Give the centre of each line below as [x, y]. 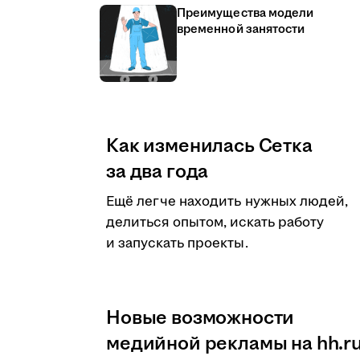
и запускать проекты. [177, 243]
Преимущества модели [245, 13]
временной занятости [241, 29]
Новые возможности [200, 318]
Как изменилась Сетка [209, 146]
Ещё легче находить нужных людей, [227, 202]
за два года [157, 172]
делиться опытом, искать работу [215, 223]
